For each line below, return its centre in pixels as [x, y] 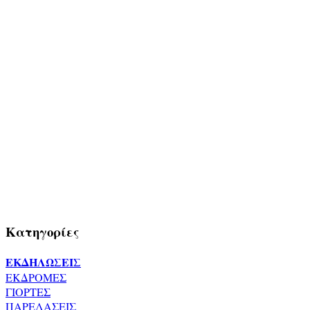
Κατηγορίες [43, 232]
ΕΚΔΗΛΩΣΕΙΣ [43, 262]
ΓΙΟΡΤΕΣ [28, 291]
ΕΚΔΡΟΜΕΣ [36, 277]
